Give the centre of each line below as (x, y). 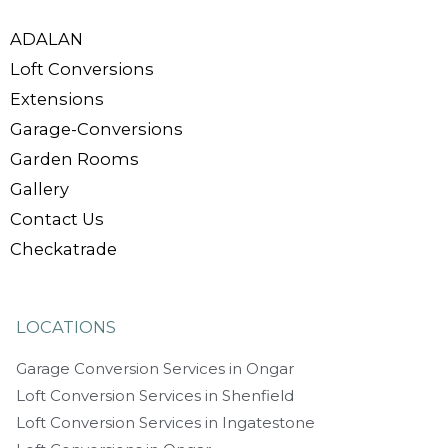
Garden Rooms (74, 158)
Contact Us (57, 218)
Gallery (39, 188)
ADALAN (46, 38)
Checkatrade (63, 248)
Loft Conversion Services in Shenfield (155, 395)
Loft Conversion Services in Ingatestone (166, 422)
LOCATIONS (66, 326)
